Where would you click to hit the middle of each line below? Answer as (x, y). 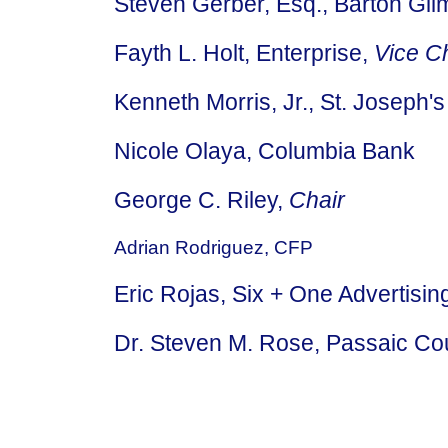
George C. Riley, (201, 200)
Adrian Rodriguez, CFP (213, 247)
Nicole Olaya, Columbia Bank (264, 151)
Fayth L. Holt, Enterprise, (244, 53)
